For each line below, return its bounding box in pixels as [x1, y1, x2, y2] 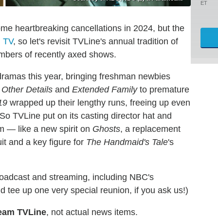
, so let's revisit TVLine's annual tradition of [13, 36, 178, 46]
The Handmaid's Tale [86, 137, 168, 147]
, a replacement [120, 124, 181, 134]
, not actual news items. [46, 207, 138, 217]
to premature [137, 84, 189, 94]
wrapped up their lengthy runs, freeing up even [7, 97, 190, 108]
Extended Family [72, 84, 137, 94]
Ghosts [92, 124, 120, 134]
